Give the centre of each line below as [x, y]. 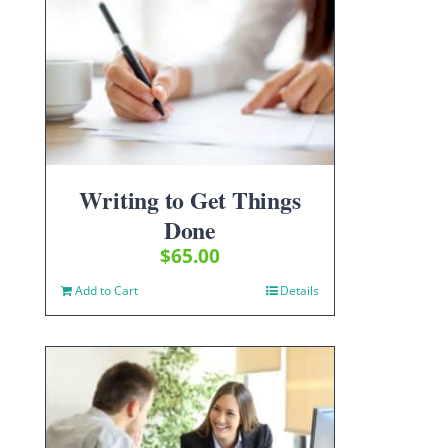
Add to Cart [106, 290]
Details [299, 290]
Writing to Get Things [190, 199]
